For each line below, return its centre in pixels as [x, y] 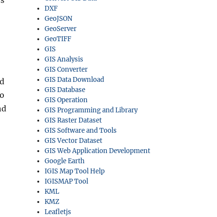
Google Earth [65, 161]
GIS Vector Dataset [74, 141]
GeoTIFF [58, 39]
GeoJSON [59, 19]
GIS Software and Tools [81, 131]
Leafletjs [58, 212]
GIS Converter [66, 70]
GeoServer [61, 29]
